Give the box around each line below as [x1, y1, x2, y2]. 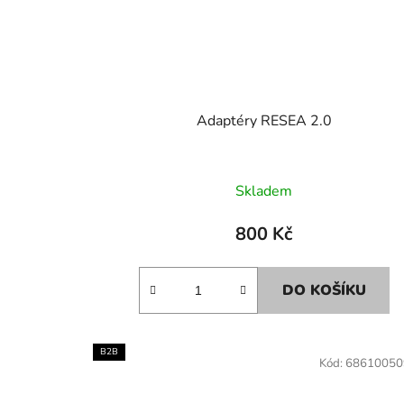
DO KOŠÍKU [281, 280, 366, 301]
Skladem [235, 181, 293, 202]
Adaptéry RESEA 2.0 [196, 111, 332, 132]
